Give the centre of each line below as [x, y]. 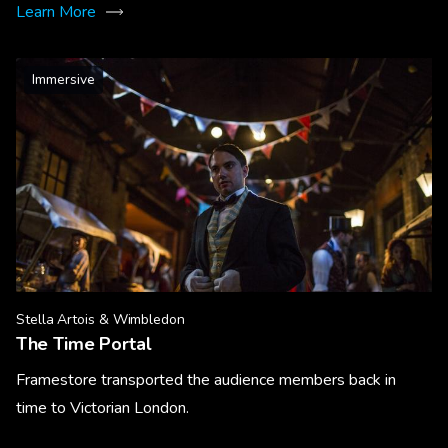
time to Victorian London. [102, 408]
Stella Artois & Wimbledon [100, 319]
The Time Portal [84, 344]
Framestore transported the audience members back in [206, 380]
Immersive [63, 79]
